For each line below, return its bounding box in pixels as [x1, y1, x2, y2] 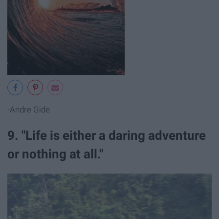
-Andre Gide [7, 104, 50, 114]
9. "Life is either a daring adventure [7, 128, 206, 143]
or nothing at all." [7, 146, 103, 161]
